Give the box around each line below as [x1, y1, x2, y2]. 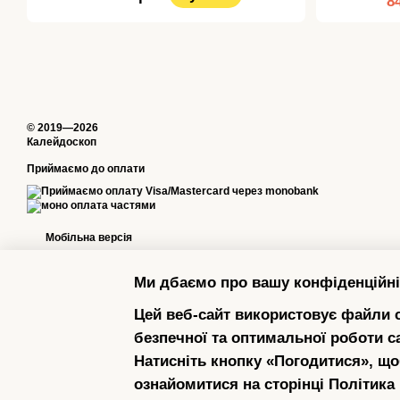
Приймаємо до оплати [27, 162, 145, 176]
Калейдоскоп [27, 136, 96, 149]
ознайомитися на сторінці [134, 376, 329, 393]
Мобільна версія [43, 231, 132, 245]
